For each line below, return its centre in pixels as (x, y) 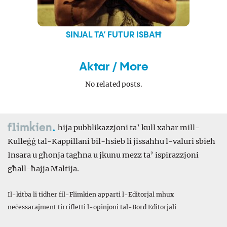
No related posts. (113, 84)
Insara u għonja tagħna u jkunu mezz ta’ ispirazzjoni (103, 155)
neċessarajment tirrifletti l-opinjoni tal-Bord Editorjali (93, 207)
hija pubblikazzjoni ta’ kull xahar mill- (127, 128)
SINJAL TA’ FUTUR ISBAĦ (113, 35)
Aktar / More (113, 67)
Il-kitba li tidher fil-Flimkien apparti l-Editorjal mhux (91, 194)
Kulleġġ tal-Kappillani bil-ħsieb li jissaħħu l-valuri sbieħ (111, 142)
